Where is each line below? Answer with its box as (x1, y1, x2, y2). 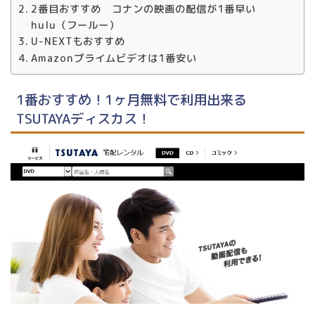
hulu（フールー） (30, 17, 120, 32)
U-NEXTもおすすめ (30, 33, 125, 49)
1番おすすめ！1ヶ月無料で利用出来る (16, 90, 247, 110)
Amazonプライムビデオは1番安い (30, 50, 197, 65)
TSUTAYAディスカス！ (16, 109, 150, 129)
